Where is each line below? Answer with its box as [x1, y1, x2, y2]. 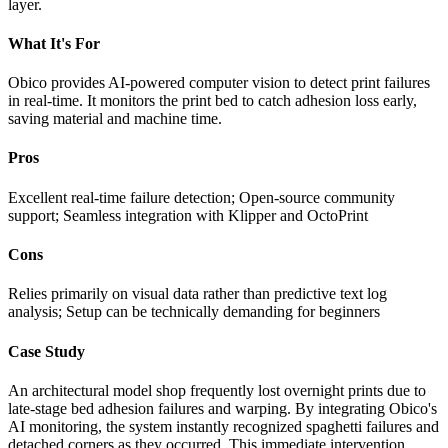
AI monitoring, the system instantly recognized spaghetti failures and [8, 417, 439, 435]
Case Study [8, 342, 85, 360]
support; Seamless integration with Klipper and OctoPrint [8, 206, 368, 224]
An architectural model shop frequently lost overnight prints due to [8, 381, 426, 399]
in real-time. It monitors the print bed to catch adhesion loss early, [8, 92, 417, 110]
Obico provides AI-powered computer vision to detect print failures [8, 74, 430, 92]
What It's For [8, 34, 100, 52]
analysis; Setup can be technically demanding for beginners [8, 303, 380, 321]
